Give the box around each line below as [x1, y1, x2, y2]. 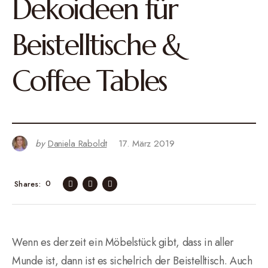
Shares [14, 178, 39, 190]
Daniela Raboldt [47, 137, 107, 150]
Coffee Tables [12, 63, 167, 99]
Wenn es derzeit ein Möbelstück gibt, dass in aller [12, 234, 234, 250]
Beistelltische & [12, 27, 182, 63]
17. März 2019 [118, 137, 175, 150]
